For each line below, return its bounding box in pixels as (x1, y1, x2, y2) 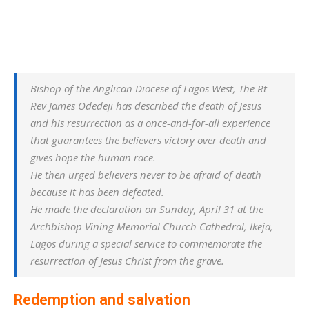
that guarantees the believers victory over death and (30, 133, 266, 147)
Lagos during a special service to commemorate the (30, 237, 262, 250)
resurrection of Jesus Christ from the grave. (30, 254, 224, 268)
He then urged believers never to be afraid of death (30, 168, 261, 181)
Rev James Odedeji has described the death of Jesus (30, 99, 261, 112)
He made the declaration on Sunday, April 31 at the (30, 202, 263, 216)
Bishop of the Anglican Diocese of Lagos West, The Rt (30, 81, 267, 95)
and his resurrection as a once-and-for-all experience (30, 116, 270, 130)
